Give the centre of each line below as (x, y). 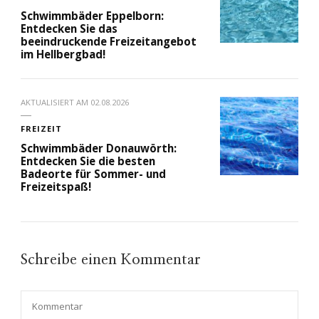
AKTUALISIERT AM (56, 103)
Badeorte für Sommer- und (93, 174)
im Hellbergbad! (63, 54)
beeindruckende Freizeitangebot (109, 42)
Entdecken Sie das (69, 29)
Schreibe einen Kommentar (113, 260)
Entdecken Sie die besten (88, 161)
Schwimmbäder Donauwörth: (99, 148)
